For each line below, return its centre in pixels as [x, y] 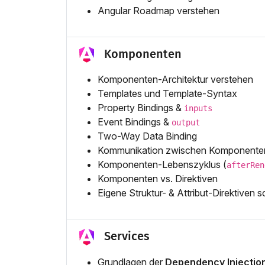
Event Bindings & [135, 122]
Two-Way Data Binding [147, 136]
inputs [198, 109]
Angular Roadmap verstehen [159, 11]
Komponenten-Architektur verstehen [175, 80]
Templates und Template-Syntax [167, 94]
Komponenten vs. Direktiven [158, 179]
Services [127, 236]
